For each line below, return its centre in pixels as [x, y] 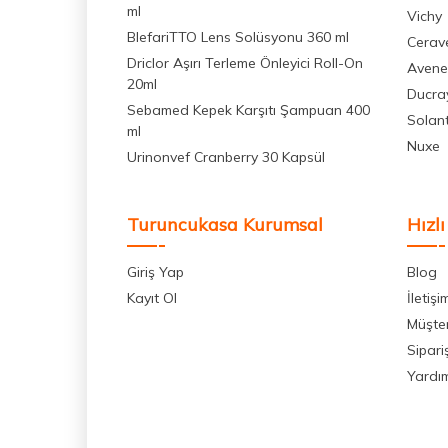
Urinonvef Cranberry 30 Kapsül [226, 157]
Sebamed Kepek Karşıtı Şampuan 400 [248, 110]
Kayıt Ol [152, 298]
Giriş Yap [155, 272]
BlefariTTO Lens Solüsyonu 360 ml [238, 37]
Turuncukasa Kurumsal [225, 225]
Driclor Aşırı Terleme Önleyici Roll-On [245, 63]
